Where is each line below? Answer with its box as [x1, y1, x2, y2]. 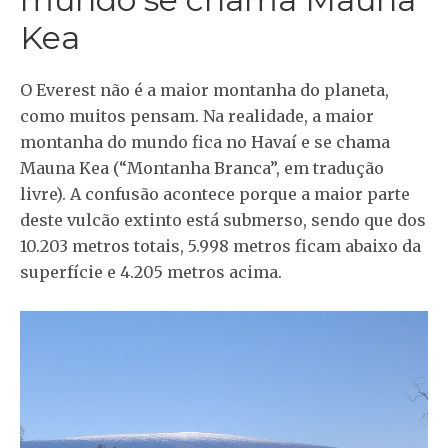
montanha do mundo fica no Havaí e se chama [20, 131, 390, 152]
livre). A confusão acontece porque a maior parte [20, 183, 410, 204]
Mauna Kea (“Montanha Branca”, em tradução [20, 157, 384, 178]
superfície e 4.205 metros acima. [20, 261, 282, 282]
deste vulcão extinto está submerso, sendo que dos [20, 209, 426, 230]
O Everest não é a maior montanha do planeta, [20, 79, 389, 100]
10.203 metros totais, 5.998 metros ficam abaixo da [20, 235, 421, 256]
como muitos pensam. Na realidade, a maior [20, 105, 374, 126]
